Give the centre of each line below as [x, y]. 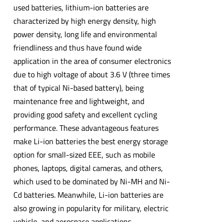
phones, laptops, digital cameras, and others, [88, 168]
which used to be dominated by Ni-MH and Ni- [91, 181]
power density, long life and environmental [85, 34]
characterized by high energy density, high [84, 21]
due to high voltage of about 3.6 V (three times [91, 74]
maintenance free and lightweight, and [79, 101]
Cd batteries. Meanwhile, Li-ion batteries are [88, 194]
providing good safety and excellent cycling [85, 114]
